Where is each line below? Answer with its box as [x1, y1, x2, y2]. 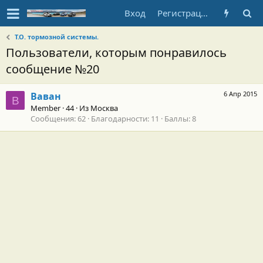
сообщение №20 [6, 61, 99, 77]
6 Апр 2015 [224, 89, 257, 99]
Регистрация [201, 7, 208, 19]
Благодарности [91, 113, 147, 124]
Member [31, 103, 60, 114]
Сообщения [31, 113, 74, 124]
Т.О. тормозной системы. [15, 32, 99, 41]
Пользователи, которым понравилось [6, 45, 227, 60]
